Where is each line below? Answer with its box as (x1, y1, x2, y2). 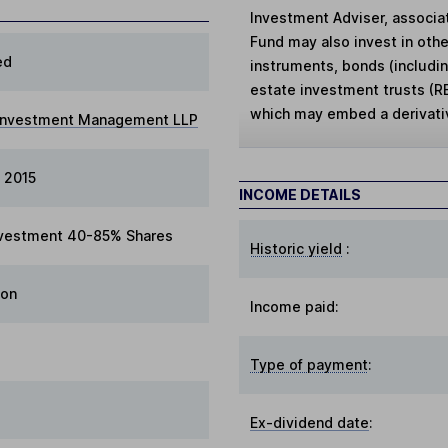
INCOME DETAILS (239, 185, 361, 203)
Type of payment (250, 355, 369, 373)
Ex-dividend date (250, 413, 370, 431)
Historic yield (250, 239, 343, 257)
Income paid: (250, 297, 340, 315)
